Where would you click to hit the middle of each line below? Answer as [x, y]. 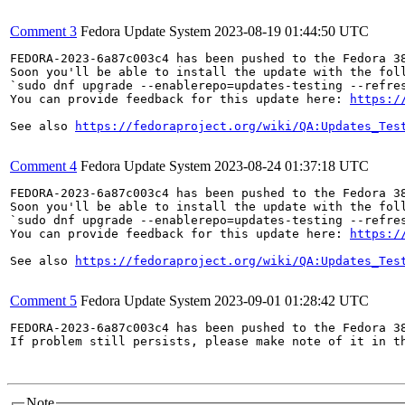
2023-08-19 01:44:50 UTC [292, 31]
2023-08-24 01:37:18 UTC [292, 166]
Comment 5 [43, 301]
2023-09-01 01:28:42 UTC [292, 301]
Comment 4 [43, 166]
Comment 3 [43, 31]
